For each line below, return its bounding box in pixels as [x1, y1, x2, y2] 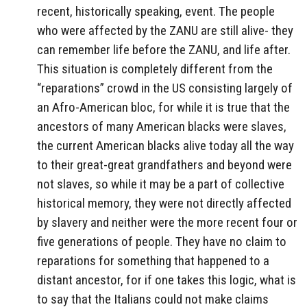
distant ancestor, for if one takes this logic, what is [37, 272, 296, 288]
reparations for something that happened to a [37, 253, 269, 269]
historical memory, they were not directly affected [37, 195, 291, 212]
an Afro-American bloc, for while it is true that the [37, 99, 290, 116]
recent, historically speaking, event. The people [37, 3, 275, 20]
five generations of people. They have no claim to [37, 234, 286, 250]
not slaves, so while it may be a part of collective [37, 176, 284, 193]
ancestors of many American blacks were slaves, [37, 119, 286, 135]
